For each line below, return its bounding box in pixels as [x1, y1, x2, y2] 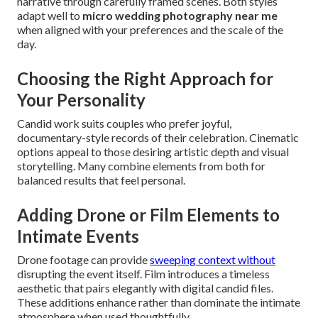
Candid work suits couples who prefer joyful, [17, 116, 231, 131]
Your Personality [17, 89, 146, 111]
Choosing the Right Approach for [17, 68, 273, 89]
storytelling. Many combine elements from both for [17, 159, 265, 173]
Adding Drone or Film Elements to [17, 204, 280, 226]
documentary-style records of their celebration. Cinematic [17, 131, 299, 145]
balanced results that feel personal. [17, 173, 185, 187]
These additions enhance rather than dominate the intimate [17, 295, 300, 309]
